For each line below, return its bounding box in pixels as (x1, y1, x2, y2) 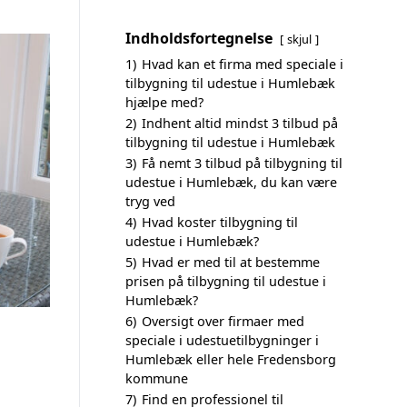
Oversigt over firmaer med (142, 313, 304, 330)
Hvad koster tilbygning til (142, 213, 298, 231)
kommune (125, 370, 188, 387)
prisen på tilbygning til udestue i (125, 273, 326, 290)
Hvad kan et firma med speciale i (142, 55, 343, 73)
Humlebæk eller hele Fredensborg (125, 351, 336, 368)
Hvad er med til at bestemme (142, 253, 320, 271)
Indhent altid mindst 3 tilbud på (142, 114, 338, 132)
